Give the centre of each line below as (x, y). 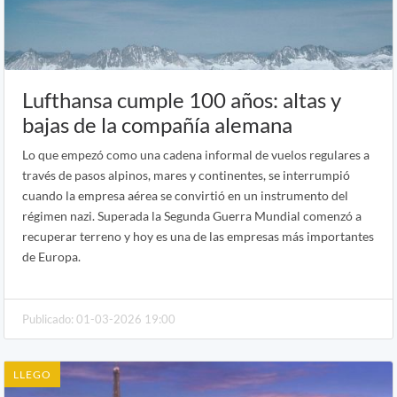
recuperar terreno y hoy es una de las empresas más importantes (198, 237)
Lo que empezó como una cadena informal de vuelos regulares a (196, 155)
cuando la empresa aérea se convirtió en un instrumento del (185, 196)
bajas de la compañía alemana (157, 125)
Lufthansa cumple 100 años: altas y (182, 100)
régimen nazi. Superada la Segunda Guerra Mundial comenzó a (192, 216)
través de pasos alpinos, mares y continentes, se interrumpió (186, 175)
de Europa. (51, 257)
